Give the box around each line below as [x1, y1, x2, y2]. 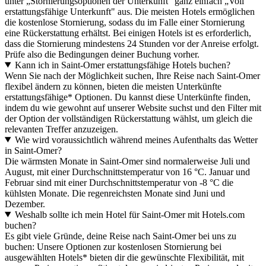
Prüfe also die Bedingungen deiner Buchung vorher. [5, 49, 199, 59]
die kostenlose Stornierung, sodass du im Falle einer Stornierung [5, 17, 245, 27]
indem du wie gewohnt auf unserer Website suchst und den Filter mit [5, 102, 261, 113]
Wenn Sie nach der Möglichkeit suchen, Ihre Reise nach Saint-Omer [5, 70, 260, 81]
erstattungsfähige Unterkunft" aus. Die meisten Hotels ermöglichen [5, 6, 255, 17]
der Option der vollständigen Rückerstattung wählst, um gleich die [5, 113, 252, 123]
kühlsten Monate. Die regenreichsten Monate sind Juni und [5, 188, 225, 198]
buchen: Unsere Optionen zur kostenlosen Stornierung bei [5, 241, 221, 252]
